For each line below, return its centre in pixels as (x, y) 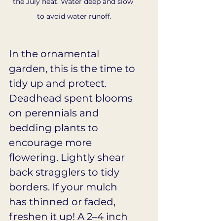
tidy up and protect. (59, 84)
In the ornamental (55, 54)
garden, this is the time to (73, 69)
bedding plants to (55, 128)
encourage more (52, 143)
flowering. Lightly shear (68, 158)
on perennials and (55, 113)
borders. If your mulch (64, 187)
